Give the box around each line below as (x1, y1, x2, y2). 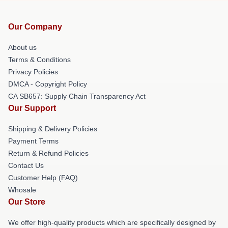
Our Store (8, 197, 45, 206)
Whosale (8, 186, 36, 194)
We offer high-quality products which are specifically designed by (8, 218, 216, 226)
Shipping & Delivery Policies (8, 125, 97, 133)
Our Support (8, 104, 56, 112)
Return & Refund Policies (8, 149, 89, 157)
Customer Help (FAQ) (8, 174, 78, 182)
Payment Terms (8, 137, 59, 145)
